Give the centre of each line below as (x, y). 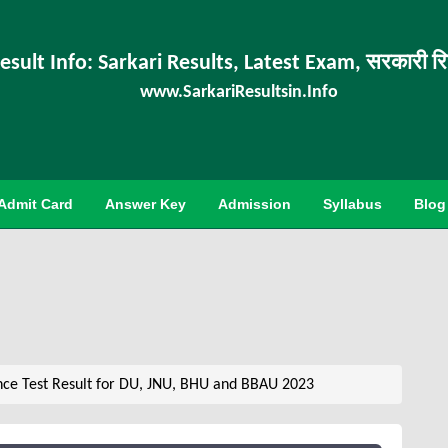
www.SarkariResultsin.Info (239, 92)
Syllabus (352, 204)
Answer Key (145, 204)
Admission (254, 204)
